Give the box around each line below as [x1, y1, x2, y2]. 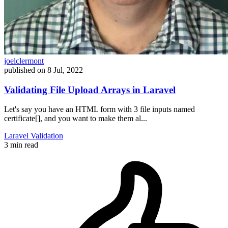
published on [4, 65, 45, 74]
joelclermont [4, 56, 44, 65]
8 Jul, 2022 [47, 65, 83, 74]
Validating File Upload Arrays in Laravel [4, 84, 176, 95]
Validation [31, 131, 63, 140]
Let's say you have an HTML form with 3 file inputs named [4, 105, 195, 114]
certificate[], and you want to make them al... [4, 114, 147, 123]
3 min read [4, 140, 38, 150]
